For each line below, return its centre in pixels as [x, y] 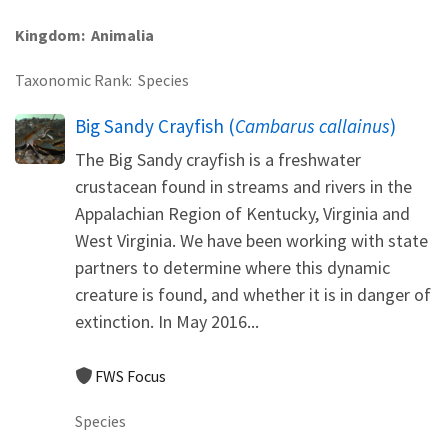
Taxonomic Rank [72, 79]
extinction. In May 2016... [167, 321]
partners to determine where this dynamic [232, 267]
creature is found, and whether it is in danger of [253, 294]
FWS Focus [130, 375]
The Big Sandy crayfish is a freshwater [218, 159]
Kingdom [48, 34]
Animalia [122, 34]
